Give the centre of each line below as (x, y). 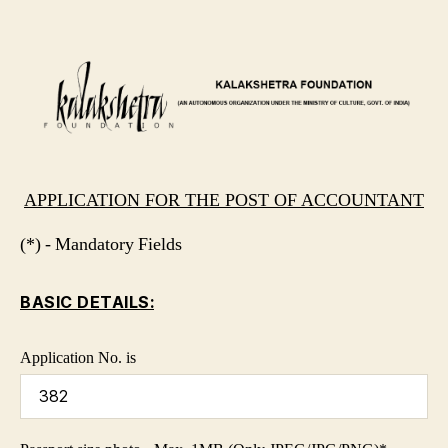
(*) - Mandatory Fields (101, 244)
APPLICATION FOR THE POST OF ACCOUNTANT (224, 199)
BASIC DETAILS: (87, 301)
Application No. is (78, 357)
